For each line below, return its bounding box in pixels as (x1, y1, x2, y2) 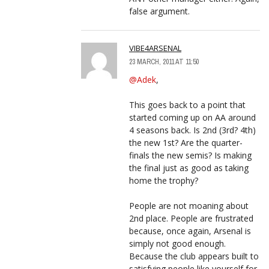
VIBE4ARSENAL (129, 42, 181, 53)
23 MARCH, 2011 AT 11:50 (129, 56, 199, 67)
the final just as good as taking (129, 162, 249, 174)
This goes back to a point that (129, 98, 246, 110)
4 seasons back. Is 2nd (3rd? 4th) (129, 124, 256, 136)
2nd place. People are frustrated (129, 212, 253, 224)
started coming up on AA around (129, 111, 256, 123)
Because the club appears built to (129, 250, 259, 262)
